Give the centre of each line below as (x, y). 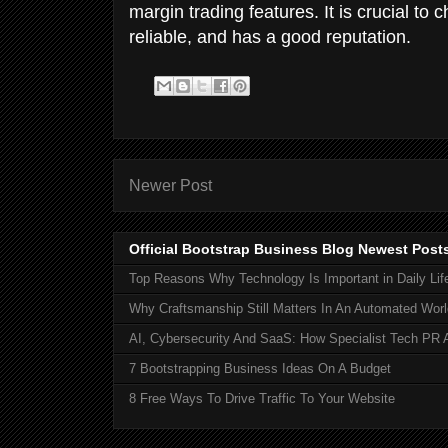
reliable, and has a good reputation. (270, 36)
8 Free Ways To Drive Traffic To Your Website (262, 399)
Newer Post (170, 185)
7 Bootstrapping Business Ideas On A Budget (260, 369)
